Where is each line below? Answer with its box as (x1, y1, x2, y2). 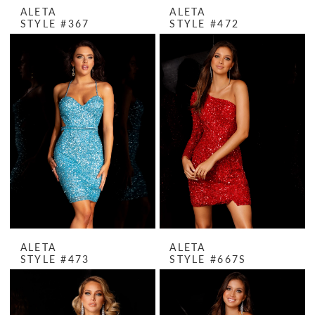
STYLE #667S (169, 252, 247, 266)
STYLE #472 (169, 16, 240, 31)
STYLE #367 (20, 16, 90, 31)
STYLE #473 (20, 252, 90, 266)
